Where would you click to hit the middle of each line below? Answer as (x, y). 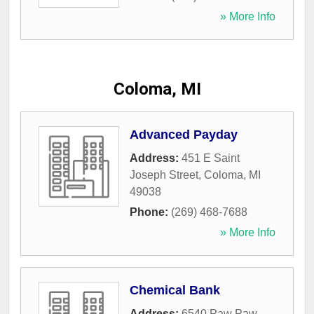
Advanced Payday (184, 135)
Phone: (150, 212)
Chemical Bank (175, 291)
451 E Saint (211, 158)
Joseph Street (164, 175)
